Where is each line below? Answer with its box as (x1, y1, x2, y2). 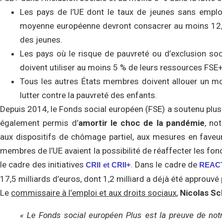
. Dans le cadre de (130, 160, 200, 169)
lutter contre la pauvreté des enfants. (20, 90, 157, 100)
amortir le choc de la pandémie (78, 118, 205, 128)
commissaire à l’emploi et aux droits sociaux (11, 188, 176, 198)
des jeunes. (20, 35, 62, 45)
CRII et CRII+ (86, 161, 131, 169)
